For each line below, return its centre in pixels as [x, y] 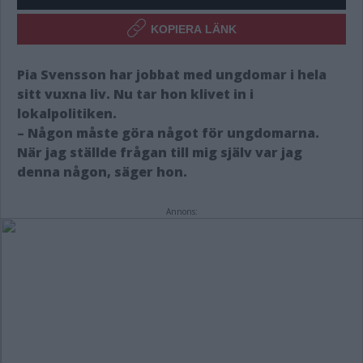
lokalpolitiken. [67, 113]
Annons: [181, 211]
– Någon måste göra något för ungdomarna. [168, 133]
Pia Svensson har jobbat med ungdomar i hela [172, 75]
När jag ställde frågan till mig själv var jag [160, 152]
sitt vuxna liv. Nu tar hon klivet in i [135, 94]
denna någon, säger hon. [102, 172]
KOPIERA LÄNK [194, 29]
